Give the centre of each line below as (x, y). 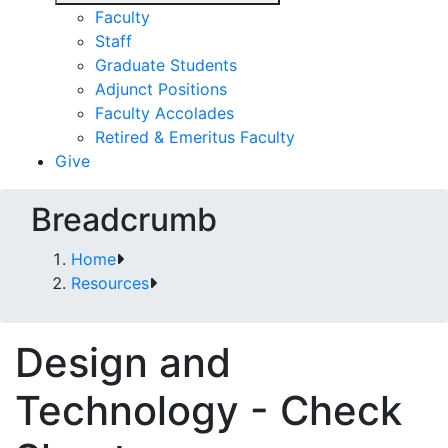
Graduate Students (166, 65)
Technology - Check (208, 410)
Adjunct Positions (161, 89)
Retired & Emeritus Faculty (195, 137)
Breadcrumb (124, 219)
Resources (110, 283)
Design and (123, 362)
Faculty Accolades (164, 113)
